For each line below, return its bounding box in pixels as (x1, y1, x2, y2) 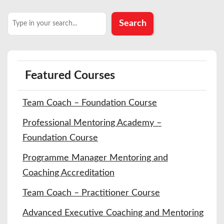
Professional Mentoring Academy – (22, 118, 161, 127)
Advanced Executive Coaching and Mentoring (22, 208, 203, 217)
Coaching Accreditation (22, 168, 114, 177)
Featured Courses (24, 69, 115, 81)
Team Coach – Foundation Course (22, 98, 157, 107)
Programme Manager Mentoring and (22, 153, 168, 162)
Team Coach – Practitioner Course (22, 188, 160, 197)
